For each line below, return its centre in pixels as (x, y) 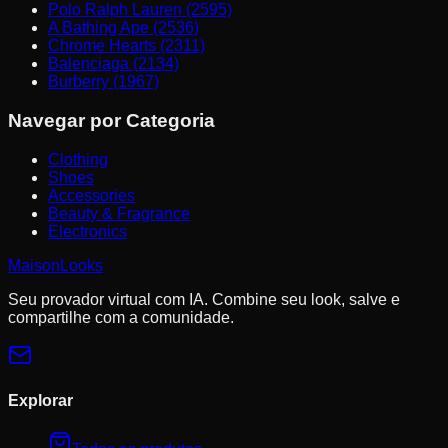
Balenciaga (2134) (113, 64)
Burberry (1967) (103, 82)
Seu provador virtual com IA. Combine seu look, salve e (204, 299)
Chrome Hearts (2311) (126, 46)
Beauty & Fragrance (119, 213)
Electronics (87, 231)
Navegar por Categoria (111, 120)
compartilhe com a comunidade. (121, 317)
